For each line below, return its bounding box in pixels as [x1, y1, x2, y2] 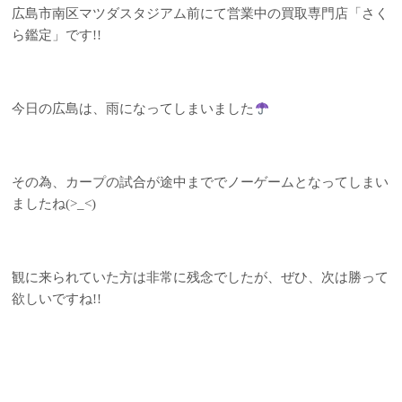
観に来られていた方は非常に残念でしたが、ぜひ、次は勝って [12, 269, 389, 284]
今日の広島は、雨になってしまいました [12, 101, 255, 117]
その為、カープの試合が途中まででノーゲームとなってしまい [12, 174, 389, 189]
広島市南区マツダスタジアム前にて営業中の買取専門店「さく [12, 6, 389, 22]
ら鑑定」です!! [12, 28, 102, 43]
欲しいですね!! [12, 291, 102, 306]
